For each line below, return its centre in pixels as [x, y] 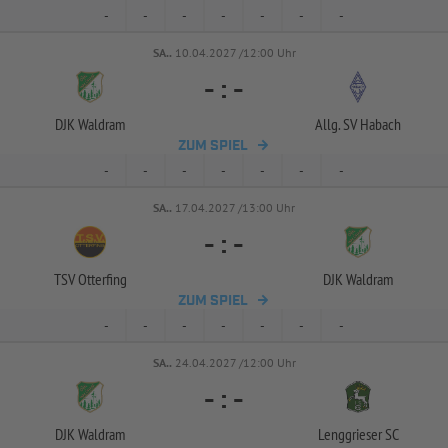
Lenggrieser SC [358, 434]
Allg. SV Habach [358, 124]
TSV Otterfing [90, 279]
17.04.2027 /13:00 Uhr [235, 207]
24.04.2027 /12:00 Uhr [235, 362]
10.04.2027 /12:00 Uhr [235, 52]
